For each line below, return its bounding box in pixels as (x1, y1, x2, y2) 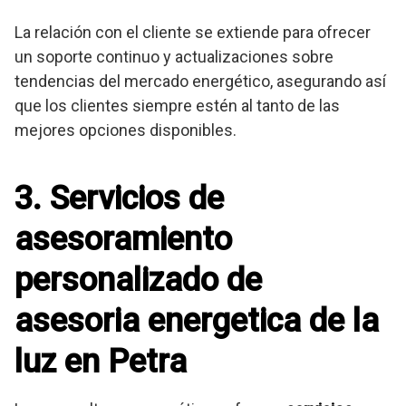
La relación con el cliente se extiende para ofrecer (14, 23, 371, 43)
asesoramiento (14, 220, 232, 259)
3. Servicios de (14, 179, 224, 218)
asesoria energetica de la (14, 302, 379, 341)
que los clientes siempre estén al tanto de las (14, 96, 340, 116)
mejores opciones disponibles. (14, 121, 237, 140)
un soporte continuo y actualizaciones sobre (14, 47, 333, 67)
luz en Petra (14, 343, 187, 382)
